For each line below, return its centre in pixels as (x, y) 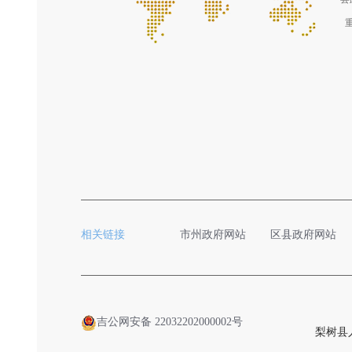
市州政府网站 (213, 235)
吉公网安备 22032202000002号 (170, 322)
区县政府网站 (304, 235)
